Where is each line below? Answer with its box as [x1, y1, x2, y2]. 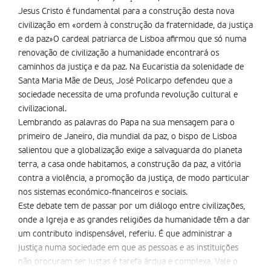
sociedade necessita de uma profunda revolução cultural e [18, 91, 238, 99]
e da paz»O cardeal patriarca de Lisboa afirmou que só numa [18, 35, 246, 44]
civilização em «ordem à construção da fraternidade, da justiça [18, 21, 253, 30]
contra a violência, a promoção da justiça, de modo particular [18, 174, 249, 183]
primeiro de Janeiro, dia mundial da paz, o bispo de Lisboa [18, 132, 237, 141]
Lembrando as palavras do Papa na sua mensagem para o [18, 119, 235, 127]
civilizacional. [18, 105, 67, 113]
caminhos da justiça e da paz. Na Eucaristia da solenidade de [18, 63, 244, 71]
